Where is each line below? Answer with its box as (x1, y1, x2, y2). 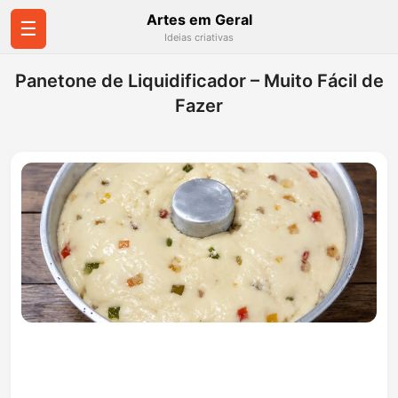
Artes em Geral (146, 11, 252, 28)
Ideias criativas (164, 31, 234, 44)
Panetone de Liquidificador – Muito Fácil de (14, 70, 384, 92)
